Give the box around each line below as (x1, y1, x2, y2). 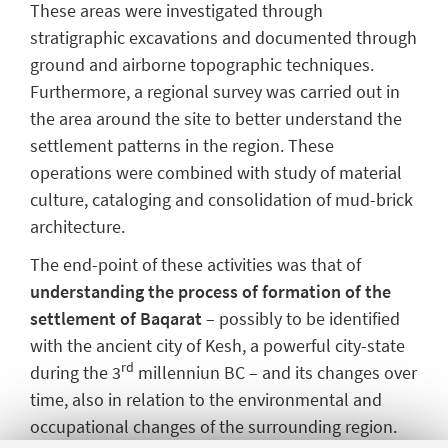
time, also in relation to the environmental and (30, 388, 382, 412)
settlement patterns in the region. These (30, 133, 334, 157)
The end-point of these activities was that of (30, 253, 361, 277)
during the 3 (30, 361, 121, 385)
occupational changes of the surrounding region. (30, 415, 397, 439)
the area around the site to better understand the (30, 106, 402, 130)
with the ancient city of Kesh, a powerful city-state (30, 334, 405, 358)
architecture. (30, 214, 125, 238)
